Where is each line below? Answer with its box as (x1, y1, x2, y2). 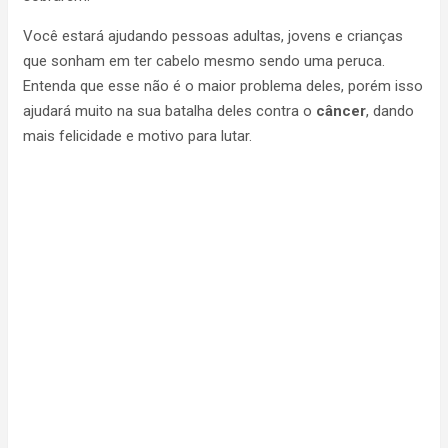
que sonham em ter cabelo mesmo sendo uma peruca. (23, 52, 385, 70)
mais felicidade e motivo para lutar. (23, 127, 252, 145)
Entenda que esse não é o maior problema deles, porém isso (23, 77, 423, 95)
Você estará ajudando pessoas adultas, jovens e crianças (23, 27, 403, 45)
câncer (316, 102, 366, 120)
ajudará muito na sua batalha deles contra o (23, 102, 316, 120)
